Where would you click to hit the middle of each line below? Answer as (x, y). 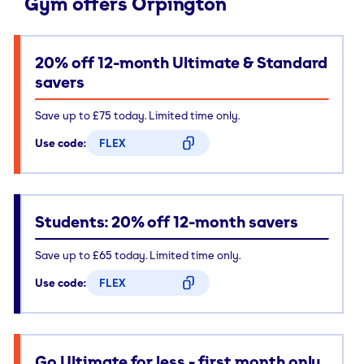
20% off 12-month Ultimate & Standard (181, 62)
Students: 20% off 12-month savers (167, 221)
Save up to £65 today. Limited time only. (138, 254)
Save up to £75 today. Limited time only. (137, 115)
